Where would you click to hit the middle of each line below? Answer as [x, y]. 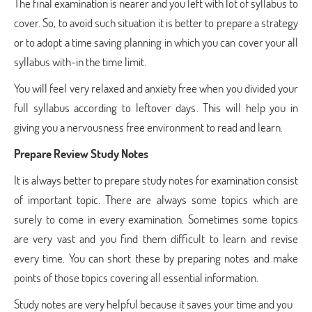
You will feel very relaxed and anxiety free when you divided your [156, 88]
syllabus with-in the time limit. [80, 62]
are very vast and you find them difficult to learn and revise [156, 239]
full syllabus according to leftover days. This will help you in [156, 108]
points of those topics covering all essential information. [136, 278]
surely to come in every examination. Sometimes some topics [156, 219]
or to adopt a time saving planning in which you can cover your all [156, 42]
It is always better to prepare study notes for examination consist [156, 180]
